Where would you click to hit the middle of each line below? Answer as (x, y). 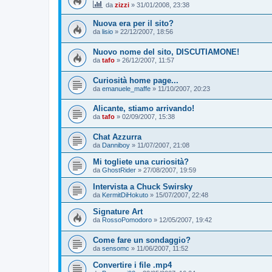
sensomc (116, 248)
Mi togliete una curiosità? (141, 162)
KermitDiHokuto (125, 195)
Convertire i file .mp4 (132, 265)
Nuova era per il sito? (133, 24)
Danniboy (116, 145)
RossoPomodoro (127, 220)
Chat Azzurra (117, 137)
